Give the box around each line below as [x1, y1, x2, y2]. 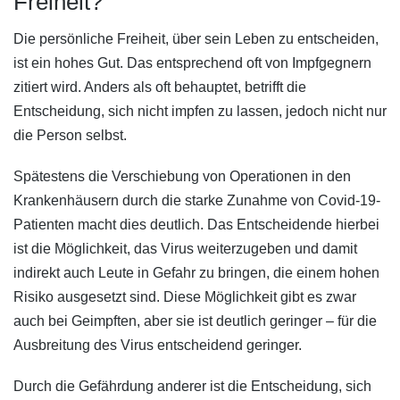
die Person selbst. [13, 127, 127, 143]
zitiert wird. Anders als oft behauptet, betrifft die [13, 79, 306, 95]
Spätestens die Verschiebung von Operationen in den [13, 168, 351, 184]
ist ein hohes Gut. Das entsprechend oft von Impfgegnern [13, 54, 371, 71]
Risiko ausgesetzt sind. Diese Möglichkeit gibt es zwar [13, 288, 356, 304]
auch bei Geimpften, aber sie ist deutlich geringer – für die [13, 312, 377, 329]
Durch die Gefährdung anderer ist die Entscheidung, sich [13, 379, 371, 395]
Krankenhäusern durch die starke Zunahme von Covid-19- [13, 192, 380, 208]
